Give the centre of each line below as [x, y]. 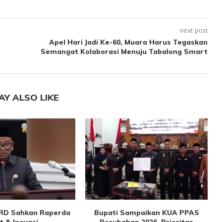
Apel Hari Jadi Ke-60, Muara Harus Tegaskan [128, 42]
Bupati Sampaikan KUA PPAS [146, 213]
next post [194, 30]
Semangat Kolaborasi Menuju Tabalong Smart [124, 51]
